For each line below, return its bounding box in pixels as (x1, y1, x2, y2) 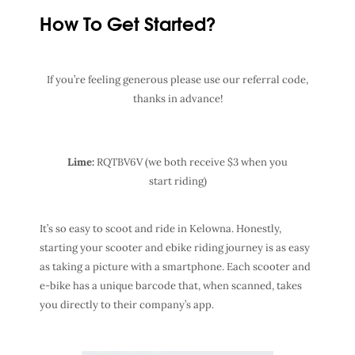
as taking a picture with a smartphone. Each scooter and (40, 259, 311, 273)
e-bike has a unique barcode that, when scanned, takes (40, 278, 302, 292)
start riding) (148, 174, 207, 188)
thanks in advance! (132, 91, 223, 105)
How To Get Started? (40, 8, 216, 36)
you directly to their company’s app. (40, 297, 214, 311)
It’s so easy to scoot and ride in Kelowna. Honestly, (40, 221, 281, 235)
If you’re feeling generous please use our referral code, (47, 72, 308, 86)
